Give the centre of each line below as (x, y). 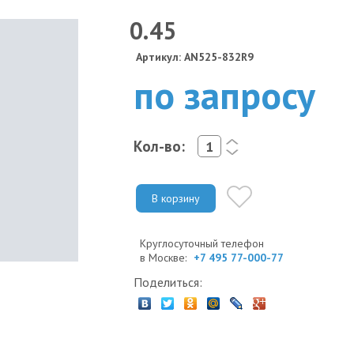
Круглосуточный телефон (202, 243)
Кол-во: (159, 146)
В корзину (176, 198)
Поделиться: (168, 282)
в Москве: (165, 257)
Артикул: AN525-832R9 (195, 57)
